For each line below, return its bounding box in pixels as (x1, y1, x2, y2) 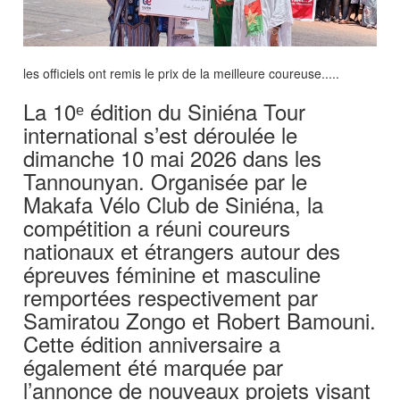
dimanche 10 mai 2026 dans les (23, 141, 322, 173)
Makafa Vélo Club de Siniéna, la (23, 187, 324, 220)
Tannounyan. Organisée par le (23, 164, 308, 196)
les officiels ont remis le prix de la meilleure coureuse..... (23, 63, 340, 82)
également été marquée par (23, 350, 284, 382)
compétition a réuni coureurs (23, 211, 291, 243)
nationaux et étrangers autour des (23, 234, 341, 266)
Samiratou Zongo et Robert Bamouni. (23, 304, 377, 336)
